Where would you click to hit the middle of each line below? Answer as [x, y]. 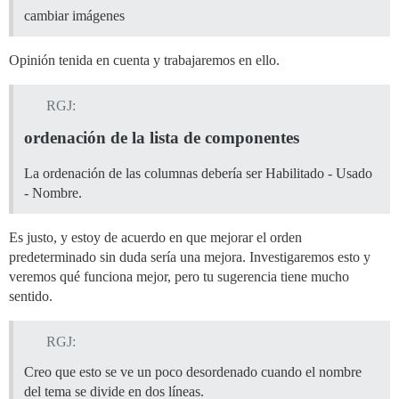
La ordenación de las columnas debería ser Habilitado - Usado [198, 173]
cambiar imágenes [74, 16]
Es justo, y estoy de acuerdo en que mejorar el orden [155, 237]
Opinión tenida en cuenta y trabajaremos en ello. [144, 61]
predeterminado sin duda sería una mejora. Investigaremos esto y [190, 256]
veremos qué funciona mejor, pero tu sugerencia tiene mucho [179, 276]
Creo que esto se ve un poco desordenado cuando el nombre [193, 371]
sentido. [31, 296]
